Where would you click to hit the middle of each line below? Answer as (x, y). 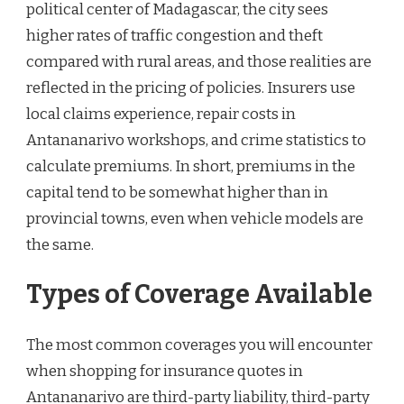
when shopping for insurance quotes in (165, 371)
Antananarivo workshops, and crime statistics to (196, 140)
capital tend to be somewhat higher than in (177, 192)
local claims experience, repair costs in (161, 114)
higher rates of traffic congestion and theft (174, 35)
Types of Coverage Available (199, 295)
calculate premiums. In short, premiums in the (191, 166)
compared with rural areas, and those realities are (199, 61)
